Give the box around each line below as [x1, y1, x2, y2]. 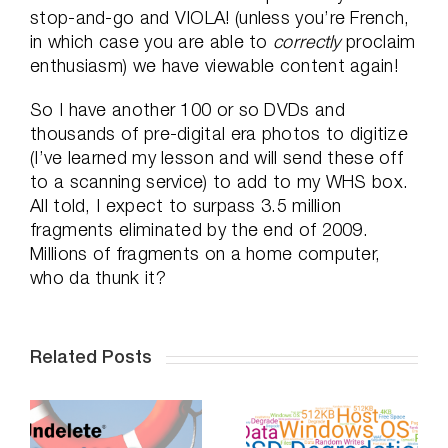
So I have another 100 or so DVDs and [30, 99, 345, 120]
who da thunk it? [30, 267, 166, 288]
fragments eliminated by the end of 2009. [30, 219, 368, 240]
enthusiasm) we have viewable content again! [30, 55, 398, 76]
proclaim [346, 31, 416, 52]
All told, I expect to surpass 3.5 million [30, 195, 342, 216]
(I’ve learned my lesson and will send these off [30, 147, 404, 168]
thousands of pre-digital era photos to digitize [30, 123, 409, 144]
